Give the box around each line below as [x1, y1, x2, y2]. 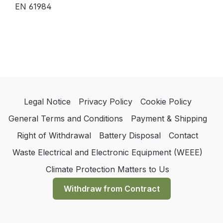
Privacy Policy [78, 97, 132, 107]
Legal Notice [23, 97, 71, 107]
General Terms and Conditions [8, 113, 123, 124]
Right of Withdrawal [17, 130, 91, 141]
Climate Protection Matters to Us [46, 164, 169, 175]
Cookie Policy [140, 97, 192, 107]
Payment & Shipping [130, 113, 207, 124]
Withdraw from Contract [63, 184, 160, 194]
